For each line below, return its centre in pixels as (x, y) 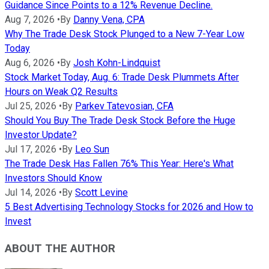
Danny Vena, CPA (109, 20)
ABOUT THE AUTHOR (60, 248)
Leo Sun (92, 150)
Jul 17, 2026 (31, 150)
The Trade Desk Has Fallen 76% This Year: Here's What (119, 164)
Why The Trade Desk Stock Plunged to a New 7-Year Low (125, 34)
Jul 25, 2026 (31, 106)
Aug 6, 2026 (30, 63)
